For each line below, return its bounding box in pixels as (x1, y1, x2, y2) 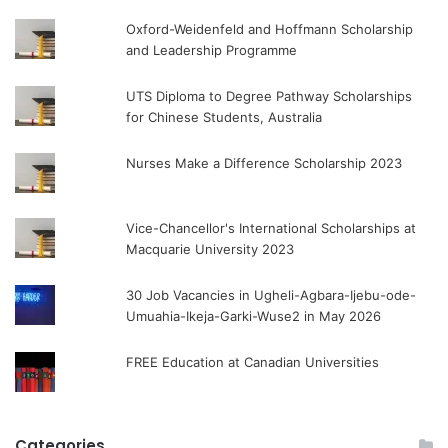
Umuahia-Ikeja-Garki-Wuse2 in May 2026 (126, 308, 382, 325)
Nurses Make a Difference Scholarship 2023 (126, 155, 403, 172)
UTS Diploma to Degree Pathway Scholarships (126, 88, 413, 105)
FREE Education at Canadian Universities (126, 354, 380, 371)
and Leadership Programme (126, 42, 298, 59)
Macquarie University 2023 (126, 241, 295, 258)
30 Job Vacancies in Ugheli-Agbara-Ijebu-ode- (126, 287, 417, 304)
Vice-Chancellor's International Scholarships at (126, 220, 417, 237)
